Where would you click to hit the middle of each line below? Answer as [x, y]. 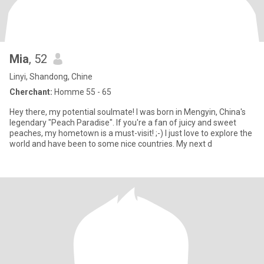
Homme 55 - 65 [82, 92]
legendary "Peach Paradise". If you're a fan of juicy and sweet [123, 123]
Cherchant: [31, 92]
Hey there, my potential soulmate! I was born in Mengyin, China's [128, 112]
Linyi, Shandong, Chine [51, 77]
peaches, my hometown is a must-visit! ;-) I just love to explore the [131, 133]
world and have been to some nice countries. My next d [111, 144]
